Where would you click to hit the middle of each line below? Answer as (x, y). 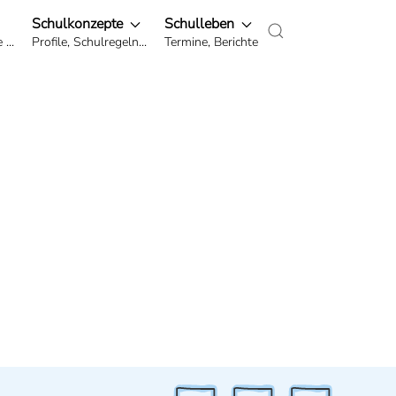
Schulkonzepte (79, 23)
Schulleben (201, 23)
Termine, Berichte (211, 42)
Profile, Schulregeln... (89, 42)
